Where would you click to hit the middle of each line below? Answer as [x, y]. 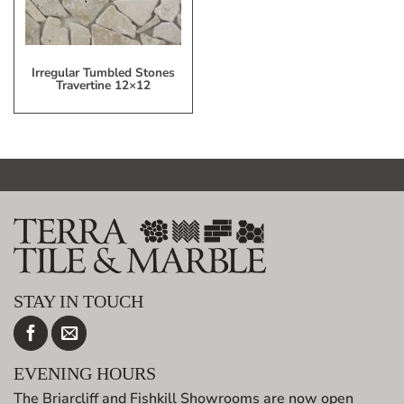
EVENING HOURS [85, 374]
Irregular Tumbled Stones [103, 72]
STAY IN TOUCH [78, 302]
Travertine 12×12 [103, 85]
